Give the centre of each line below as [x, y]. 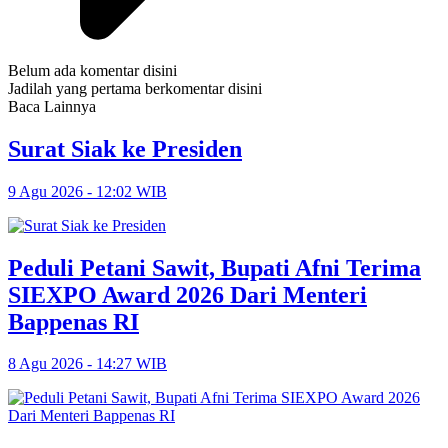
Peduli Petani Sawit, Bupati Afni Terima [214, 267]
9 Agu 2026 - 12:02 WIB [87, 191]
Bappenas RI [73, 321]
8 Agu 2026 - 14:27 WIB [87, 364]
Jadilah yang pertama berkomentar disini [135, 88]
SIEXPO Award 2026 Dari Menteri [187, 294]
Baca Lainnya [52, 106]
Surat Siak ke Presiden [125, 148]
